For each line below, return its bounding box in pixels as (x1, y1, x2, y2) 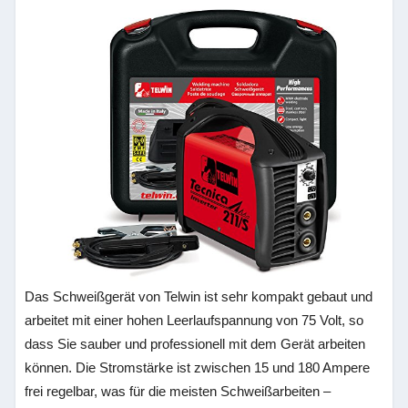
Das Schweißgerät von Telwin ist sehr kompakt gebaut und (25, 289, 373, 304)
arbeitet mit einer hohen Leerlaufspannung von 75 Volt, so (25, 312, 364, 328)
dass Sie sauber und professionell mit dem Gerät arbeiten (25, 336, 366, 352)
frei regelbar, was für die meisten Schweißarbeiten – (25, 383, 331, 399)
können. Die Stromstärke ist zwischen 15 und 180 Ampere (25, 360, 371, 375)
